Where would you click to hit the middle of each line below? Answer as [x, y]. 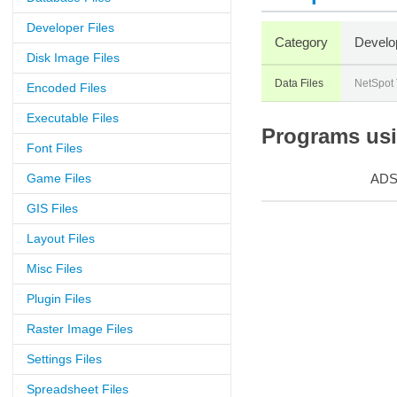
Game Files [59, 178]
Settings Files [64, 359]
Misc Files [54, 269]
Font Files [54, 148]
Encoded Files [66, 88]
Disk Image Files [73, 58]
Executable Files [73, 118]
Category [301, 42]
